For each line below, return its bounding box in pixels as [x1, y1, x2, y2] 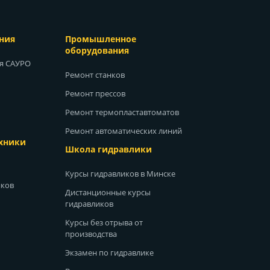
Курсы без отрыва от [65, 217, 143, 228]
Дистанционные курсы [65, 187, 151, 198]
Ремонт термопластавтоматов [65, 106, 180, 118]
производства [65, 228, 118, 240]
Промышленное [65, 33, 137, 45]
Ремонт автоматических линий [65, 125, 183, 136]
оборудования [65, 44, 130, 56]
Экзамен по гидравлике [65, 247, 154, 259]
